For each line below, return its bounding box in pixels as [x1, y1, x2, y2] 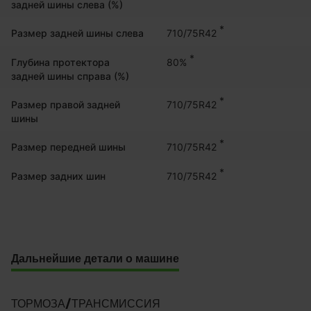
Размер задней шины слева [11, 26, 144, 39]
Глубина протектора [11, 56, 110, 68]
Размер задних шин [11, 169, 106, 182]
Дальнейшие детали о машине [11, 251, 179, 266]
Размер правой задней [11, 98, 120, 110]
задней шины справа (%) [11, 69, 129, 82]
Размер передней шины [11, 140, 126, 153]
